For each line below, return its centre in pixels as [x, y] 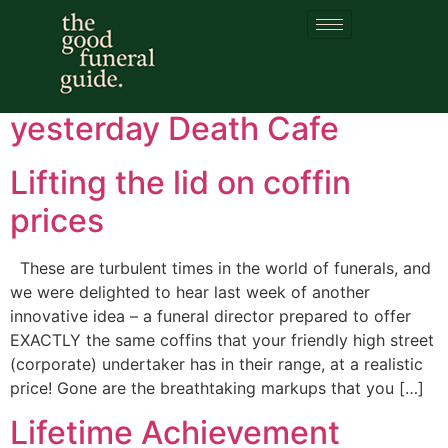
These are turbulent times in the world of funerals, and [220, 268]
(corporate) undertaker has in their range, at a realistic [216, 364]
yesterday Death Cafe [174, 128]
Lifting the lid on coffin [180, 182]
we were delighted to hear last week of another [190, 292]
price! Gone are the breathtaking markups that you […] [217, 388]
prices [57, 220]
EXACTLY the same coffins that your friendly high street [222, 340]
